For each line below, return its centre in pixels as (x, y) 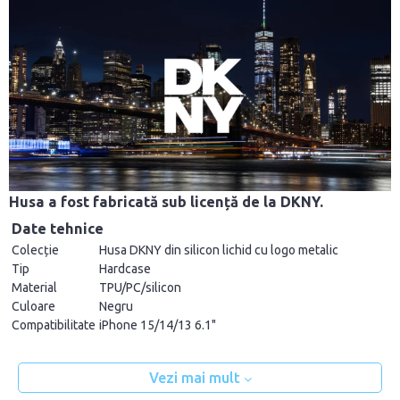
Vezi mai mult (196, 378)
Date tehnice (58, 229)
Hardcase (125, 269)
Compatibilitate (54, 325)
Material (34, 288)
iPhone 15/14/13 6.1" (158, 325)
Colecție (35, 250)
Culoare (33, 307)
